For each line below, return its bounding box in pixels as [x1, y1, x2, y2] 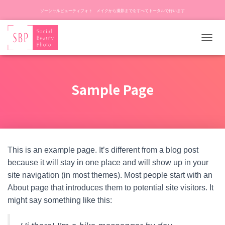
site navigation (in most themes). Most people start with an [8, 171, 212, 179]
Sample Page [71, 80, 154, 98]
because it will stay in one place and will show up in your [8, 158, 208, 167]
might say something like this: [8, 196, 112, 204]
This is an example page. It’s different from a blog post [8, 146, 198, 154]
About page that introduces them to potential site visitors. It [8, 183, 213, 192]
